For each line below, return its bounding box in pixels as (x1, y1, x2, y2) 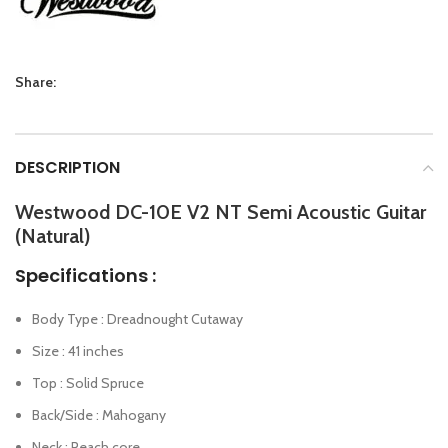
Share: (15, 72, 56, 91)
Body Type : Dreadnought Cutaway (32, 309, 243, 328)
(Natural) (15, 223, 91, 248)
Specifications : (15, 262, 156, 288)
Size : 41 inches (32, 341, 124, 360)
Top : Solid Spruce (32, 373, 144, 392)
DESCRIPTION (15, 155, 120, 179)
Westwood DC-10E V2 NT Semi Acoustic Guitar (15, 199, 426, 224)
